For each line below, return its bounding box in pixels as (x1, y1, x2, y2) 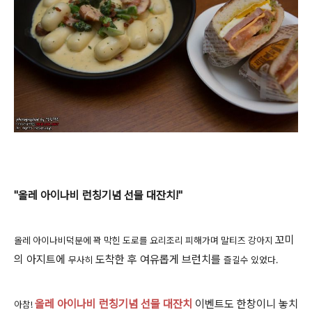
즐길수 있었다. (224, 254, 280, 266)
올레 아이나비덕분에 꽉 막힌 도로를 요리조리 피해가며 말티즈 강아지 (14, 235, 275, 247)
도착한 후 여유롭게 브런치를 (95, 253, 224, 267)
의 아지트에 (14, 253, 68, 267)
